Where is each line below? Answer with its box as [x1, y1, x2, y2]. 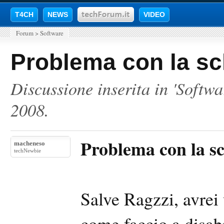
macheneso [14, 139, 45, 147]
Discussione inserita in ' [10, 76, 176, 99]
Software [40, 28, 63, 37]
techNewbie [14, 147, 41, 153]
